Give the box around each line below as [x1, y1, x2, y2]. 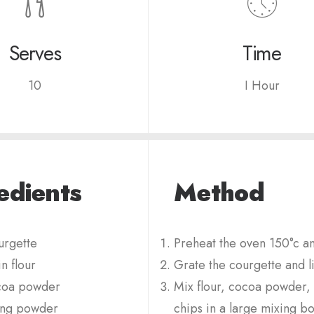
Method [174, 175, 264, 210]
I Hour [244, 76, 280, 95]
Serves [8, 39, 61, 68]
